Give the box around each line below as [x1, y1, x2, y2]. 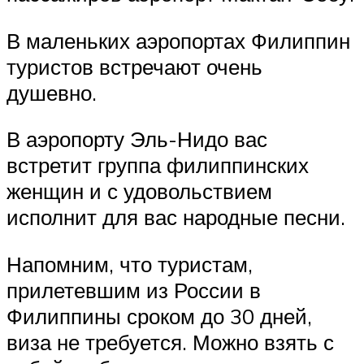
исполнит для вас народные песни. [6, 204, 345, 231]
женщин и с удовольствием [6, 178, 272, 205]
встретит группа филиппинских [6, 152, 309, 179]
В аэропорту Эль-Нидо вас [6, 126, 267, 153]
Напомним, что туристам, [6, 250, 253, 277]
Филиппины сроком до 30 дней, [6, 302, 312, 329]
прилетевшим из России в [6, 276, 261, 303]
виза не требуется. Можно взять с [6, 328, 334, 355]
